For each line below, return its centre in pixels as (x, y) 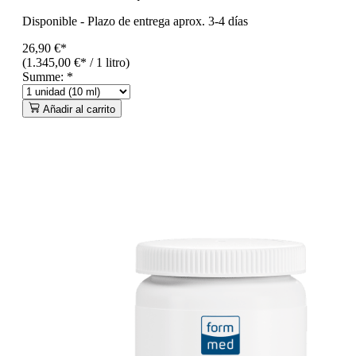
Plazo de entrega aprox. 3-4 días (168, 21)
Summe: (44, 76)
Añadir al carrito (79, 109)
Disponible (50, 21)
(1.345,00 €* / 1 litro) (76, 62)
